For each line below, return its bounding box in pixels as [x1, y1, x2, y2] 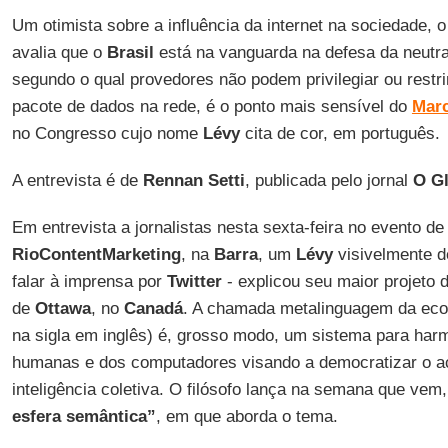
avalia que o [11, 43, 102, 62]
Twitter [166, 272, 222, 291]
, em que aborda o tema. [155, 407, 338, 426]
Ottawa [34, 299, 91, 318]
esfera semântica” [11, 407, 156, 426]
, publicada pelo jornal [244, 171, 408, 190]
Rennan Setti [142, 171, 245, 190]
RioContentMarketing [11, 245, 181, 264]
